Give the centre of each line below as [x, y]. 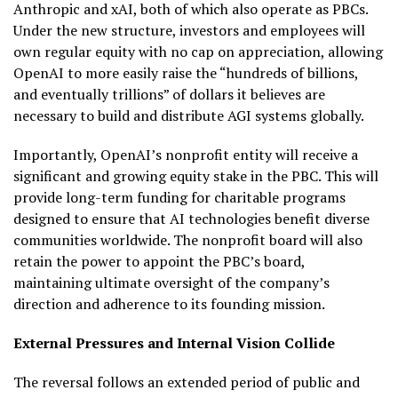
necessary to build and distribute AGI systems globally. [189, 115]
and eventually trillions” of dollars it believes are [169, 94]
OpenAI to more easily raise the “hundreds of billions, [186, 72]
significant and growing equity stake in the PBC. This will [196, 175]
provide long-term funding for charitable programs [179, 197]
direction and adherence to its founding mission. [169, 303]
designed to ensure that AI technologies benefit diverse [191, 218]
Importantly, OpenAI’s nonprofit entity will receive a [186, 154]
